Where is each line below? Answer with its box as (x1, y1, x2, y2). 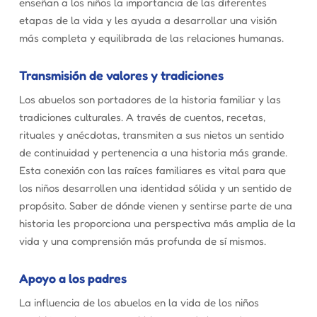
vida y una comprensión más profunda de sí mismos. (18, 234, 266, 248)
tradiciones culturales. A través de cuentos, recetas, (18, 110, 265, 124)
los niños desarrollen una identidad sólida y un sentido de (18, 180, 292, 195)
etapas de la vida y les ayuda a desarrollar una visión (18, 13, 277, 27)
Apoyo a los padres (18, 270, 127, 286)
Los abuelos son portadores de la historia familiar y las (18, 92, 281, 106)
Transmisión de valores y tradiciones (18, 67, 224, 83)
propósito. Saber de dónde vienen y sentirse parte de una (18, 198, 292, 212)
